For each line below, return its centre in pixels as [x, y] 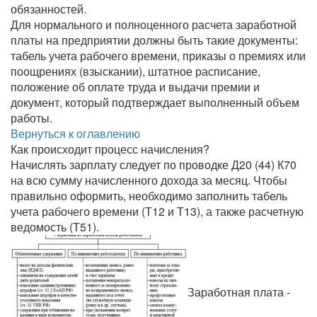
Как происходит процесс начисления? [110, 149]
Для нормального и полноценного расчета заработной [154, 24]
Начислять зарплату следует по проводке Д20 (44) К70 [154, 165]
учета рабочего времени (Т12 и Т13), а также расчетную [157, 211]
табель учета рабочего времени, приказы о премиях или [158, 56]
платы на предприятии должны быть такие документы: [154, 40]
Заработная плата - [239, 292]
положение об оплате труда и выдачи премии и [135, 87]
